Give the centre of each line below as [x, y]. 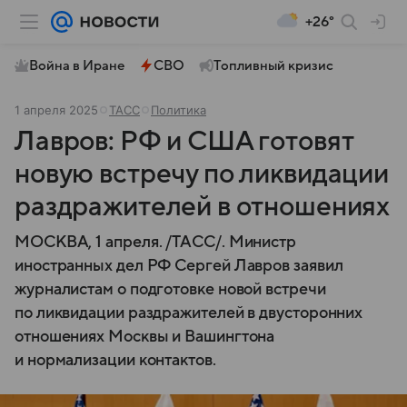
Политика [179, 110]
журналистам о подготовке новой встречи [170, 289]
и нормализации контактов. [115, 360]
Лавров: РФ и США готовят [184, 141]
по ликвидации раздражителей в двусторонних [189, 313]
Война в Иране [77, 65]
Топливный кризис [273, 65]
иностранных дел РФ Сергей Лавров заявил [179, 266]
